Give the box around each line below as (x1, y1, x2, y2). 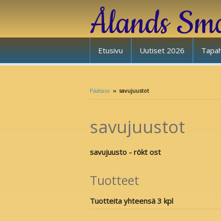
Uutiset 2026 (140, 45, 184, 55)
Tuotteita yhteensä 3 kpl (90, 195, 173, 206)
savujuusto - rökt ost (90, 147, 161, 157)
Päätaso (90, 87, 110, 94)
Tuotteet (90, 171, 139, 188)
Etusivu (98, 45, 123, 55)
